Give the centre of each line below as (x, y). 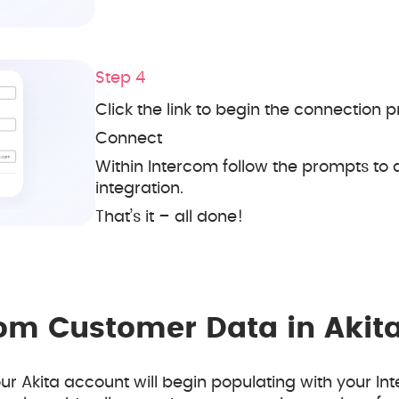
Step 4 (120, 79)
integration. (139, 189)
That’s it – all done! (169, 218)
